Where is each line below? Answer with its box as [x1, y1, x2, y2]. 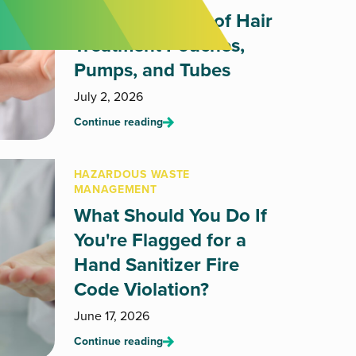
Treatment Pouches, [73, 31, 245, 60]
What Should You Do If [73, 201, 267, 230]
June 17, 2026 [73, 307, 149, 325]
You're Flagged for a [73, 226, 246, 254]
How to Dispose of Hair [73, 6, 273, 35]
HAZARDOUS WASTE [73, 166, 191, 183]
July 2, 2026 [73, 87, 143, 106]
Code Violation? [73, 275, 209, 304]
